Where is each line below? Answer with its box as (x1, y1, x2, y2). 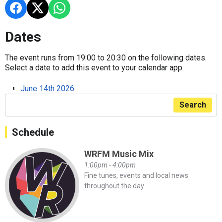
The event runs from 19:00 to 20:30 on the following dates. (5, 53, 207, 63)
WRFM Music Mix (84, 149, 154, 160)
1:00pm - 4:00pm (84, 161, 136, 169)
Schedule (12, 126, 54, 139)
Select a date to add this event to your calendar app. (5, 63, 184, 73)
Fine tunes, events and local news (84, 171, 188, 180)
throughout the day (84, 182, 144, 190)
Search (179, 100, 206, 110)
